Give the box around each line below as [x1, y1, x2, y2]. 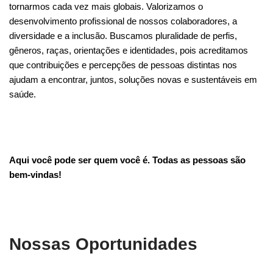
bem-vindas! [9, 169, 62, 180]
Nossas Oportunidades [9, 235, 197, 254]
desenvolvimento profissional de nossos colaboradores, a [9, 16, 237, 27]
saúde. [9, 89, 36, 100]
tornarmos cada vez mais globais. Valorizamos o [9, 1, 203, 12]
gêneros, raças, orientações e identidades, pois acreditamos [9, 45, 248, 56]
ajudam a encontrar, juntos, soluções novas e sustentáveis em [9, 74, 257, 85]
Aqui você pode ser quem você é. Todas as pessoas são [9, 155, 246, 166]
